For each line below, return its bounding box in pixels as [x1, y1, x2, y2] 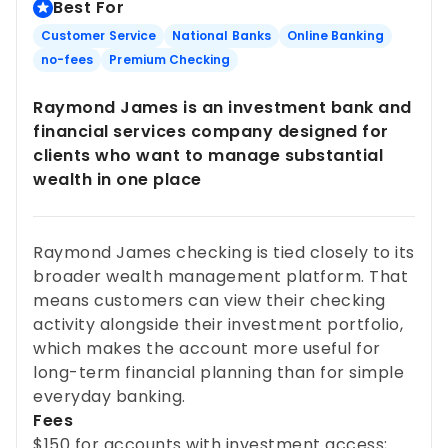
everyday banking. [33, 384, 186, 408]
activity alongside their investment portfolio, [33, 312, 403, 336]
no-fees [41, 50, 94, 68]
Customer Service [41, 26, 156, 44]
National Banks [171, 26, 271, 44]
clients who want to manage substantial [33, 143, 383, 167]
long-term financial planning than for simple [33, 360, 404, 384]
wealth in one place [33, 167, 202, 191]
